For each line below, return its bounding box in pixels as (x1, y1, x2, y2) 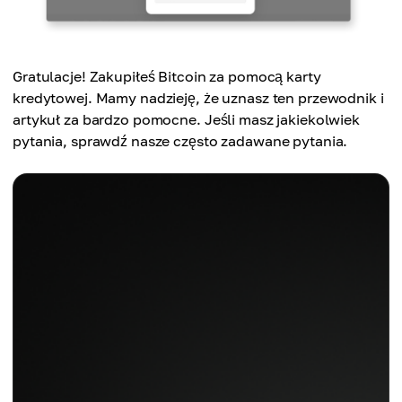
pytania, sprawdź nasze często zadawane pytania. (13, 131, 348, 150)
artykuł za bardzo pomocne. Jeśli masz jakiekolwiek (13, 109, 361, 128)
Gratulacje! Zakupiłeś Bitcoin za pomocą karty (13, 66, 321, 85)
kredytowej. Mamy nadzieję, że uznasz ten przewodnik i (13, 88, 384, 107)
